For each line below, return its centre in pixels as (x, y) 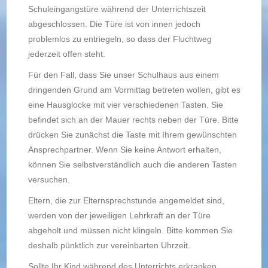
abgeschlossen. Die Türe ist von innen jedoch (114, 24)
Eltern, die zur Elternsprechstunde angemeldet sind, (126, 200)
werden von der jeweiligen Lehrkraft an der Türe (119, 215)
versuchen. (49, 179)
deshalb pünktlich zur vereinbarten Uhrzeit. (109, 245)
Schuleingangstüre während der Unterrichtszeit (117, 9)
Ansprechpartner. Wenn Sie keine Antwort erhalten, (124, 150)
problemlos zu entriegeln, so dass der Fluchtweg (120, 39)
